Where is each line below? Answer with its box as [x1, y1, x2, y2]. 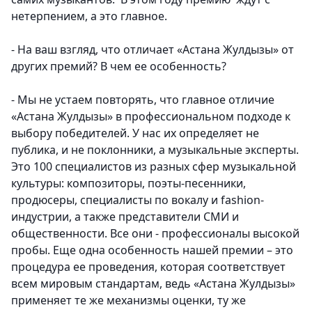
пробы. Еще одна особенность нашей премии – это [11, 242, 293, 258]
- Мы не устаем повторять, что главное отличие [11, 92, 274, 108]
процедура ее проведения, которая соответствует [11, 259, 286, 275]
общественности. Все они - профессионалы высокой [11, 226, 299, 242]
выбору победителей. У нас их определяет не [11, 125, 259, 141]
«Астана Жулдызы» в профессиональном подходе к [11, 109, 290, 125]
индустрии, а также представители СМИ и [11, 209, 239, 225]
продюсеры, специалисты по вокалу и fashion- [11, 192, 264, 208]
